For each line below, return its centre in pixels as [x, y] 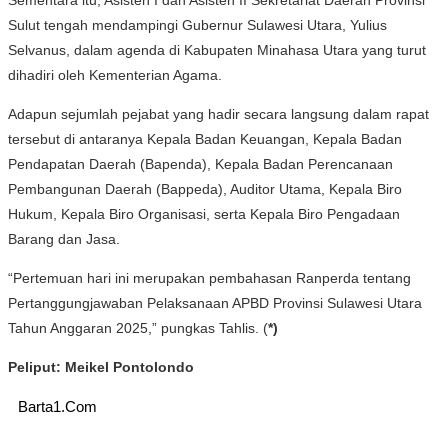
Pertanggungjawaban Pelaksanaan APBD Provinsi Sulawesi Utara [215, 302]
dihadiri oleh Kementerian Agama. [115, 74]
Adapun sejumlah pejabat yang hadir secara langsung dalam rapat [218, 113]
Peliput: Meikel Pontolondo [101, 366]
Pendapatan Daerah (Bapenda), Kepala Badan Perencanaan [200, 163]
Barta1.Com [57, 406]
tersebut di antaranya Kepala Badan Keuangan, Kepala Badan [205, 138]
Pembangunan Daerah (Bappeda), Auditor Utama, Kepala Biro [205, 188]
